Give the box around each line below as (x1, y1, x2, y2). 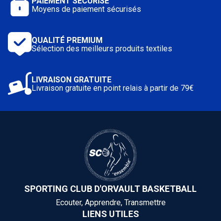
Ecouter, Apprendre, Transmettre (55, 198, 166, 208)
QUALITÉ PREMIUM (32, 35, 103, 45)
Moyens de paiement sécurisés (32, 4, 141, 14)
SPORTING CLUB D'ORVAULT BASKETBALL (24, 184, 197, 194)
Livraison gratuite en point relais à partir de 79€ (32, 83, 194, 93)
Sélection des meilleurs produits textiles (32, 43, 172, 53)
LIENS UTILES (82, 209, 139, 220)
